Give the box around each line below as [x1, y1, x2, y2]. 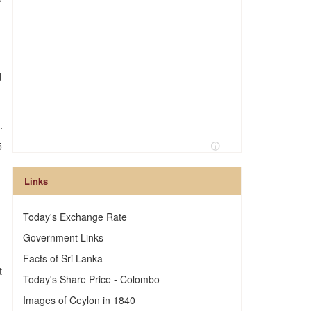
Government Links [22, 230, 103, 244]
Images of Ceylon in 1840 [22, 293, 135, 307]
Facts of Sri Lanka [22, 251, 103, 265]
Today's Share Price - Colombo [22, 272, 160, 286]
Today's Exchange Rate [22, 210, 127, 224]
